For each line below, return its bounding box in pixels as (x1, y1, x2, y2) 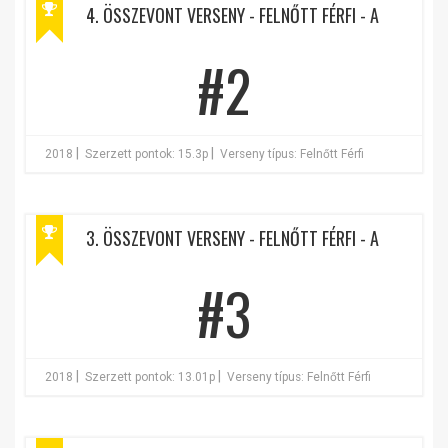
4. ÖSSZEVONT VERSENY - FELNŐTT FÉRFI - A (86, 2, 379, 28)
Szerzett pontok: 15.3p (85, 147, 208, 161)
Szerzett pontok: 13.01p (85, 370, 215, 384)
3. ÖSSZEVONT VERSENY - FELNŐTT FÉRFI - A (86, 225, 379, 251)
